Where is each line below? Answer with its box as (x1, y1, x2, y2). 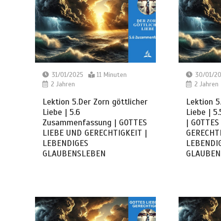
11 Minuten (97, 71, 127, 79)
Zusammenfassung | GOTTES (42, 117, 147, 128)
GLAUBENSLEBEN (42, 148, 106, 159)
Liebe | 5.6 (42, 107, 80, 117)
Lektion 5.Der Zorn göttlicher (42, 96, 148, 107)
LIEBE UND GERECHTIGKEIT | (42, 127, 147, 138)
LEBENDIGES (42, 138, 89, 148)
